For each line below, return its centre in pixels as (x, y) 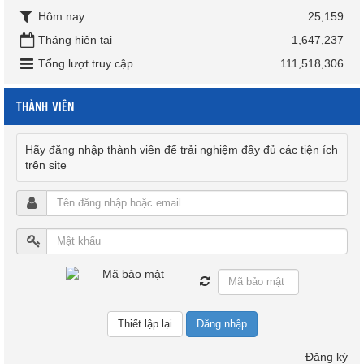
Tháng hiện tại (75, 39)
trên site (46, 165)
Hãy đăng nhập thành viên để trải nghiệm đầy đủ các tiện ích (182, 149)
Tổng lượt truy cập (86, 63)
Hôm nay (61, 16)
